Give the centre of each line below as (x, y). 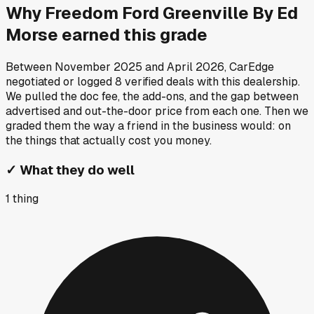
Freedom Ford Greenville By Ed (171, 13)
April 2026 (196, 67)
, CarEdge (249, 67)
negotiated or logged (59, 81)
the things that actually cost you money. (109, 140)
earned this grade (133, 34)
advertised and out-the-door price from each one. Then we (157, 111)
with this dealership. (247, 81)
